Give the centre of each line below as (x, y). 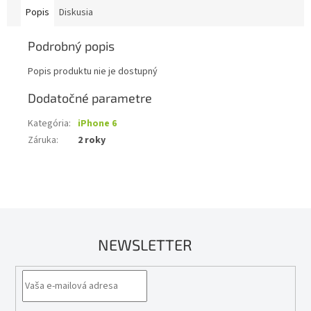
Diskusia (76, 13)
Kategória (48, 124)
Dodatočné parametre (90, 98)
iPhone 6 (97, 124)
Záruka (42, 141)
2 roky (92, 141)
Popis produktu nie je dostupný (93, 72)
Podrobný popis (71, 46)
